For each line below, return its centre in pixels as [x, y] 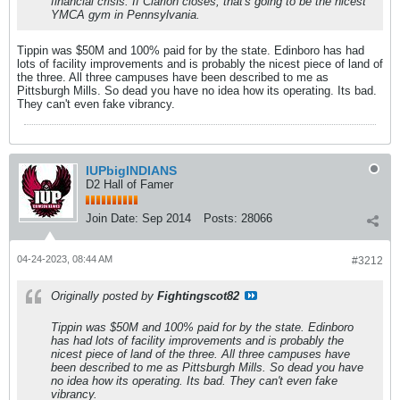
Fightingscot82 [198, 296]
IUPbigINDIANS [131, 171]
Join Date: [112, 218]
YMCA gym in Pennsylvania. [125, 15]
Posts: [221, 218]
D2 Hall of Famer [129, 184]
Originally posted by [104, 296]
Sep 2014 [167, 218]
